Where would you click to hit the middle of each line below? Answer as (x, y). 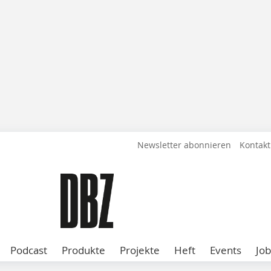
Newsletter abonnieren (184, 145)
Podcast (29, 250)
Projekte (140, 250)
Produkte (83, 250)
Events (226, 250)
